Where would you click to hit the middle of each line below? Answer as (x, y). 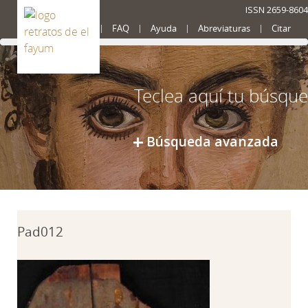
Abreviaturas (224, 29)
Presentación (64, 29)
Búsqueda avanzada (212, 141)
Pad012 (40, 232)
